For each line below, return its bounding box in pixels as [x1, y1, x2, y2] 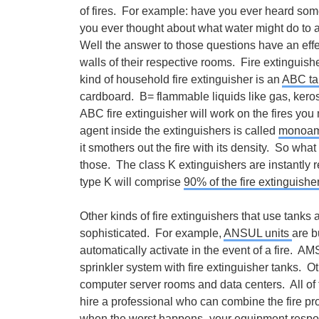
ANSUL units [224, 227, 292, 239]
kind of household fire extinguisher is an [80, 73, 282, 85]
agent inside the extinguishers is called [80, 125, 278, 137]
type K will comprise [80, 176, 184, 188]
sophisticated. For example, [80, 227, 224, 239]
